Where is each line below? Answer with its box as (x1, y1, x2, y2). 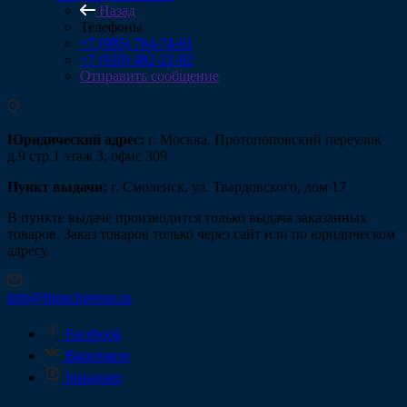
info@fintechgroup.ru (7, 290, 132, 305)
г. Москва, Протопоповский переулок (144, 132, 382, 147)
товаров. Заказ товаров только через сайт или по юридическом (7, 226, 395, 242)
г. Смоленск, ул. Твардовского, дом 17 (107, 179, 346, 194)
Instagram (65, 370, 122, 385)
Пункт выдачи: (7, 179, 107, 194)
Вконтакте (65, 348, 130, 363)
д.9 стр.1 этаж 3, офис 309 (7, 148, 167, 164)
